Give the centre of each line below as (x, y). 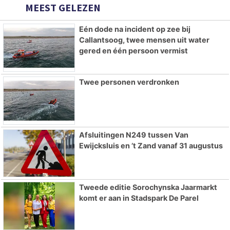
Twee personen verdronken (129, 82)
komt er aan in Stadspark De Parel (139, 198)
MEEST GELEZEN (62, 8)
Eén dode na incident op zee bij (135, 29)
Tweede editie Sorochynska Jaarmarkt (148, 187)
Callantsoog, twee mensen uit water (144, 40)
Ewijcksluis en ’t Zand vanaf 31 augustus (151, 145)
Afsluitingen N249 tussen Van (133, 135)
